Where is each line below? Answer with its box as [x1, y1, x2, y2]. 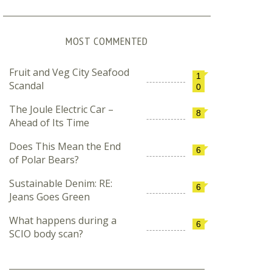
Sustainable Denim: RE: [9, 177, 112, 190]
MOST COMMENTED [65, 34, 149, 48]
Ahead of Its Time [9, 116, 89, 129]
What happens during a [9, 214, 117, 227]
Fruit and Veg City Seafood [9, 66, 129, 79]
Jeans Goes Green [9, 190, 90, 203]
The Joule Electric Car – [9, 103, 114, 116]
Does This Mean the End [9, 140, 121, 153]
